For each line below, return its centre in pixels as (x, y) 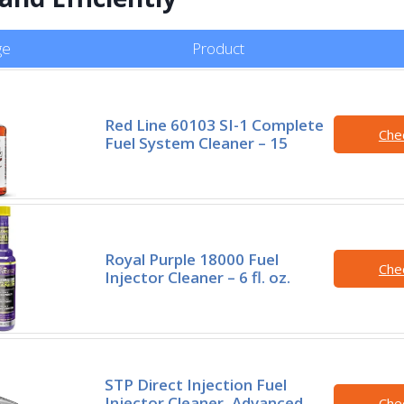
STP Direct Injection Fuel (196, 384)
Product (219, 48)
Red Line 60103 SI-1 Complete (215, 124)
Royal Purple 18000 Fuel (192, 259)
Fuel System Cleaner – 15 (197, 142)
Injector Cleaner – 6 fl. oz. (198, 277)
